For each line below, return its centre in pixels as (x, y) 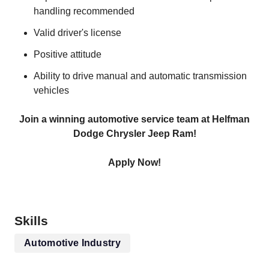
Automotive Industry (73, 243)
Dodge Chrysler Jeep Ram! (134, 134)
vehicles (51, 90)
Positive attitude (68, 54)
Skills (31, 221)
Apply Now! (134, 162)
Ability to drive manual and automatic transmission (140, 76)
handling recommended (84, 11)
